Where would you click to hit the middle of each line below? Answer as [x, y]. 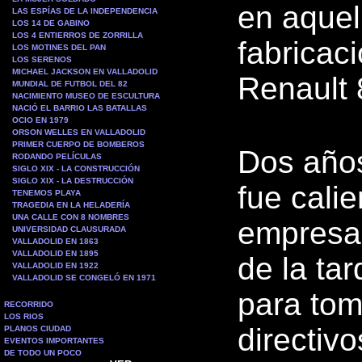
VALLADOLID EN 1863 [55, 241]
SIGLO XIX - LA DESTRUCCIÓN [73, 181]
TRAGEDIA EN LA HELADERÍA [71, 205]
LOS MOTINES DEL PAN [59, 47]
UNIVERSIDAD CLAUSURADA [69, 229]
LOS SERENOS [42, 59]
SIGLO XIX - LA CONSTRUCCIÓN [76, 168]
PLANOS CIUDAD [38, 328]
